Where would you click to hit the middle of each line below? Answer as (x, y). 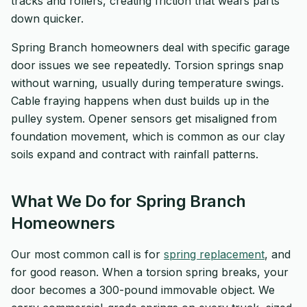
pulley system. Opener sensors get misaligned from (144, 119)
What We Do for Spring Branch (128, 201)
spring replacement (214, 254)
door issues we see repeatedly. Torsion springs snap (147, 65)
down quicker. (47, 19)
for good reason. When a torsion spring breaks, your (150, 272)
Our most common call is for (87, 254)
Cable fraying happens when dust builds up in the (140, 101)
